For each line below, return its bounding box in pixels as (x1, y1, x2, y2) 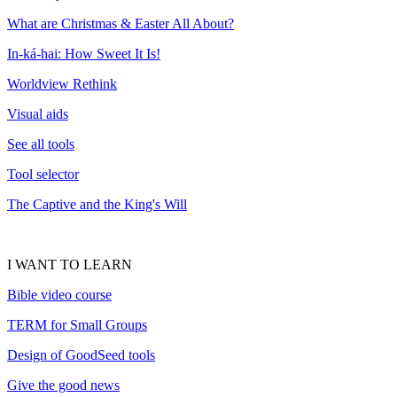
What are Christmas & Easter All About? (7, 16, 234, 31)
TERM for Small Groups (7, 317, 147, 332)
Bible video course (7, 287, 112, 302)
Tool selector (7, 167, 79, 182)
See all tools (7, 136, 74, 152)
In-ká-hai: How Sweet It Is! (7, 46, 160, 61)
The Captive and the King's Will (7, 197, 187, 212)
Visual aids (7, 106, 68, 121)
